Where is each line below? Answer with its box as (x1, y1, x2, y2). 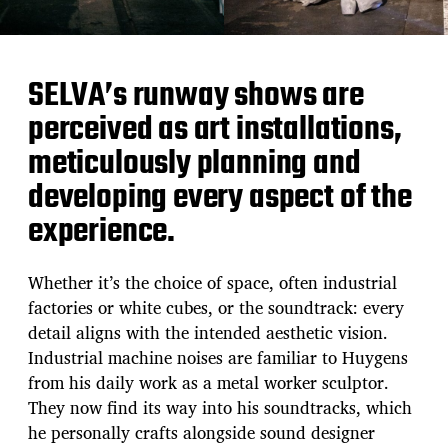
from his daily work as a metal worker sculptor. (28, 368, 389, 396)
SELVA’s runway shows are (28, 70, 364, 122)
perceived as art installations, (28, 104, 402, 156)
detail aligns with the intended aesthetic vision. (28, 318, 388, 346)
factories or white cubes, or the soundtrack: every (28, 293, 404, 321)
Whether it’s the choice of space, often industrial (28, 268, 397, 296)
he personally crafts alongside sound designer (28, 418, 375, 446)
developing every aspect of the (28, 172, 412, 224)
